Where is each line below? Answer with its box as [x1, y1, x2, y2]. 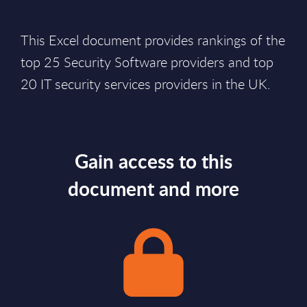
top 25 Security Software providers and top [21, 53, 273, 71]
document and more [68, 175, 239, 202]
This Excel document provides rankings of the [21, 31, 285, 49]
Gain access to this [75, 147, 232, 175]
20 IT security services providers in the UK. [21, 75, 271, 93]
